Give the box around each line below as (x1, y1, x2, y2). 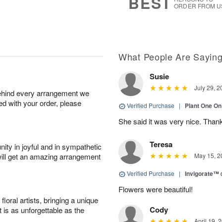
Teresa (150, 139, 172, 150)
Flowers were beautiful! (118, 184, 193, 194)
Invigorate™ (185, 169, 219, 178)
